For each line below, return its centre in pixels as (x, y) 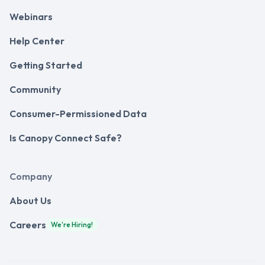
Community (35, 90)
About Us (30, 201)
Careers (28, 225)
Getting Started (46, 65)
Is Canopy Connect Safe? (66, 138)
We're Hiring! (72, 225)
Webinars (31, 17)
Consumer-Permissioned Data (78, 114)
